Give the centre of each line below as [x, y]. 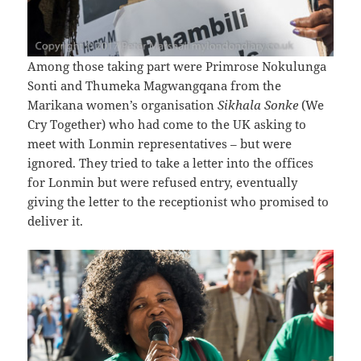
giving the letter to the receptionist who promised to [178, 202]
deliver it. [56, 221]
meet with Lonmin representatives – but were [160, 144]
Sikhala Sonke [258, 105]
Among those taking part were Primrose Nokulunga [177, 66]
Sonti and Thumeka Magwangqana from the [155, 86]
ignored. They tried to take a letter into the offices [171, 163]
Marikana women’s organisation [123, 105]
